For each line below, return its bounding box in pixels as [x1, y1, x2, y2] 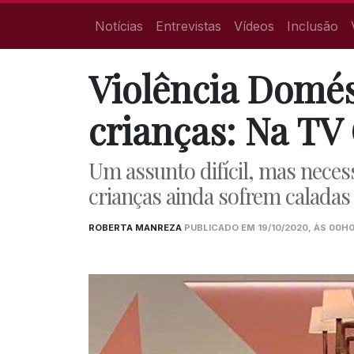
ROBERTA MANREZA [88, 222, 184, 233]
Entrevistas [156, 18, 221, 34]
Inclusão [287, 18, 338, 34]
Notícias [95, 18, 143, 34]
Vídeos [234, 18, 274, 34]
